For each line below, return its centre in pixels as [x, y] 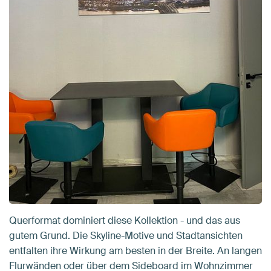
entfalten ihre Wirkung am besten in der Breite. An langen [135, 250]
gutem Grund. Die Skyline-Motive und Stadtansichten [126, 235]
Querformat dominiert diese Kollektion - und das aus [125, 220]
